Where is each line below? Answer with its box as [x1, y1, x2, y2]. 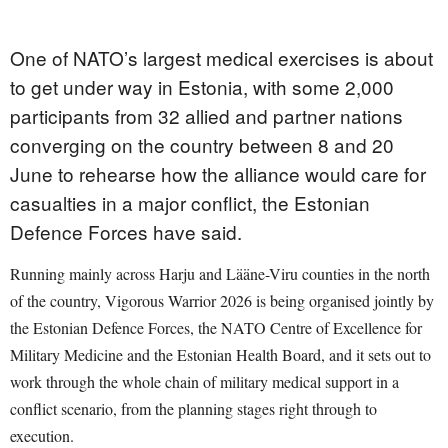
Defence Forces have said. [10, 218, 242, 246]
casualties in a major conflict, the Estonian [10, 189, 370, 217]
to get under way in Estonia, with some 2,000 [10, 73, 394, 101]
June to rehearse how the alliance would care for [10, 160, 426, 188]
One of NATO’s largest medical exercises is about [10, 44, 433, 72]
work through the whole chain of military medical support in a [10, 371, 399, 393]
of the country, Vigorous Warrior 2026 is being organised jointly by [10, 290, 434, 312]
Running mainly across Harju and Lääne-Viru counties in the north [10, 263, 430, 285]
